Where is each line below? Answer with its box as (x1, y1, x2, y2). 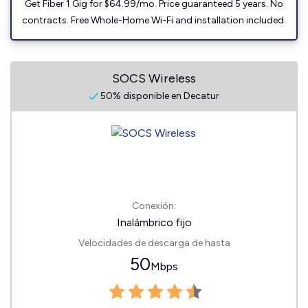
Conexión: (132, 200, 176, 212)
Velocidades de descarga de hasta (78, 237, 230, 249)
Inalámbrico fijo (116, 216, 192, 229)
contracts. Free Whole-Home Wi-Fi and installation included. (22, 14, 286, 26)
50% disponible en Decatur (98, 90, 219, 102)
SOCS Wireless (112, 71, 196, 86)
